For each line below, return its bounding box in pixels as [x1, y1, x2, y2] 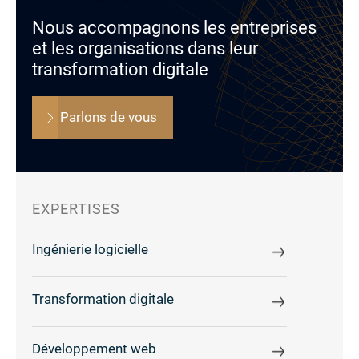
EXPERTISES [32, 201, 120, 218]
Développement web [32, 341, 156, 357]
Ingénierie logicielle [32, 242, 148, 258]
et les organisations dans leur [32, 38, 258, 59]
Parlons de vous [60, 110, 157, 126]
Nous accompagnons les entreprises [32, 18, 317, 38]
